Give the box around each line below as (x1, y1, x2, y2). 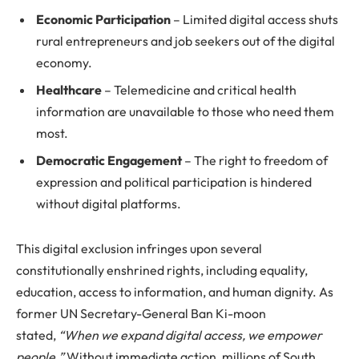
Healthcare (36, 82, 102, 99)
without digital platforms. (36, 196, 181, 212)
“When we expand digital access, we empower (58, 326, 322, 343)
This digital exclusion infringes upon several (16, 240, 262, 256)
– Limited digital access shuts (171, 11, 338, 28)
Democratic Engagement (36, 152, 182, 169)
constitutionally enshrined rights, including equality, (16, 261, 308, 278)
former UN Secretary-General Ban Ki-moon (16, 305, 266, 321)
